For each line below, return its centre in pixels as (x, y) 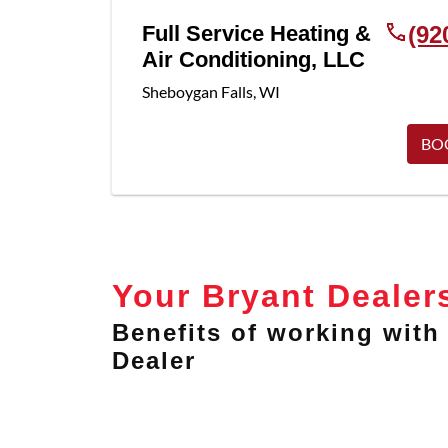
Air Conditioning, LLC (253, 58)
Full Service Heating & (256, 32)
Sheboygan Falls (197, 91)
